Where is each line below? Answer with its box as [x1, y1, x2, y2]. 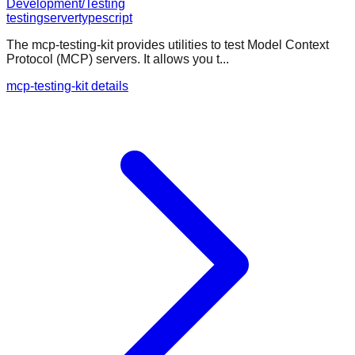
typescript [78, 11, 132, 25]
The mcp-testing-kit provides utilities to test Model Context [6, 38, 329, 52]
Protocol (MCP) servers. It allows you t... [6, 52, 229, 67]
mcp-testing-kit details [6, 79, 128, 94]
